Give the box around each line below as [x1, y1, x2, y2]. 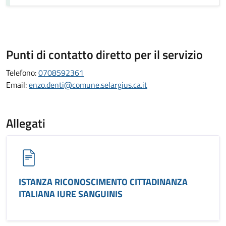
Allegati [6, 114, 45, 132]
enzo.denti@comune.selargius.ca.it [29, 79, 147, 91]
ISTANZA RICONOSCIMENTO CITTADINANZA [19, 175, 188, 189]
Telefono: [6, 67, 38, 79]
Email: [6, 79, 29, 91]
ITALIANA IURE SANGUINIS [19, 187, 123, 201]
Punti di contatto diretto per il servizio [6, 45, 203, 64]
